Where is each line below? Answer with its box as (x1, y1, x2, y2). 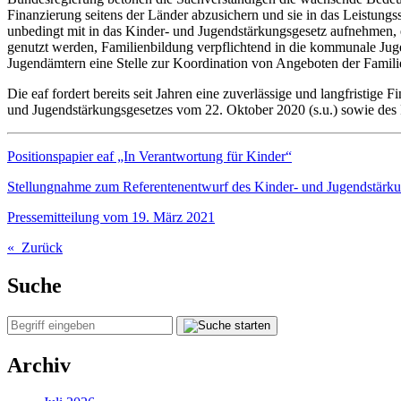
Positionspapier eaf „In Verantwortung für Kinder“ (7, 148, 292, 164)
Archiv (7, 353, 71, 377)
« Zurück (7, 239, 63, 255)
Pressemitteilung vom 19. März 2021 (7, 209, 215, 225)
